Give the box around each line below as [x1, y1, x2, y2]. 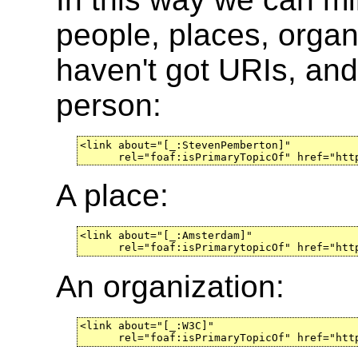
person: [56, 88, 161, 123]
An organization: [56, 268, 284, 304]
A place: [56, 178, 169, 213]
